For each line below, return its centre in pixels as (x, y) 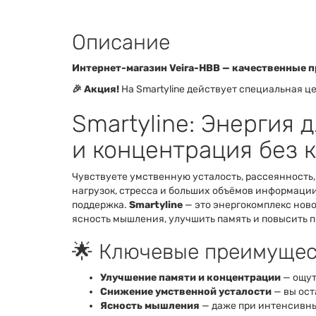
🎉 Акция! (96, 89)
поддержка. (101, 205)
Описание (121, 42)
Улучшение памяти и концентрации (190, 277)
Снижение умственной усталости (186, 291)
